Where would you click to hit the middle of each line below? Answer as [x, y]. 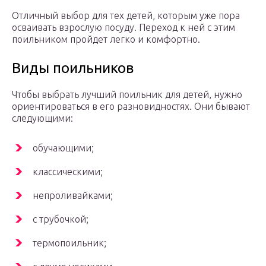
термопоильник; [69, 243]
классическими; [68, 172]
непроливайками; [73, 196]
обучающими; [63, 148]
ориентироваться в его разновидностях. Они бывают [131, 107]
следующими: [42, 118]
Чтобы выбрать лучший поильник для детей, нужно [127, 95]
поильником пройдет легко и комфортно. [106, 39]
